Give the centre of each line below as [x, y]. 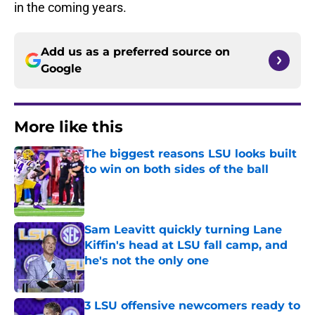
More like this [69, 127]
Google [61, 69]
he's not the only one [147, 261]
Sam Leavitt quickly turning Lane [183, 230]
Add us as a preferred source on [135, 52]
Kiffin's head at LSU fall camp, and [186, 245]
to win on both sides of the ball [176, 169]
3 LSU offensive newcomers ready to [192, 306]
